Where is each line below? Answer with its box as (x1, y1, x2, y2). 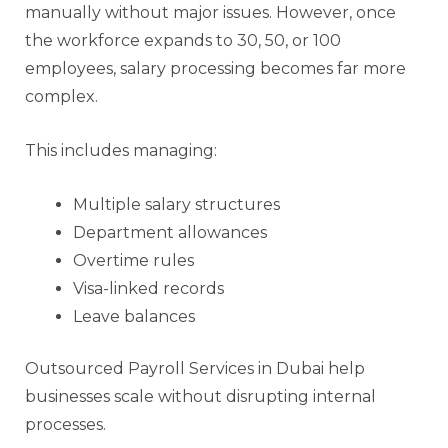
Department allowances (73, 222, 267, 242)
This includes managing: (25, 140, 217, 160)
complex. (25, 86, 98, 106)
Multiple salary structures (73, 194, 280, 214)
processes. (25, 414, 106, 434)
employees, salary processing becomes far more (25, 58, 406, 78)
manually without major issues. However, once (25, 2, 396, 22)
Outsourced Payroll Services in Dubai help (25, 358, 365, 378)
